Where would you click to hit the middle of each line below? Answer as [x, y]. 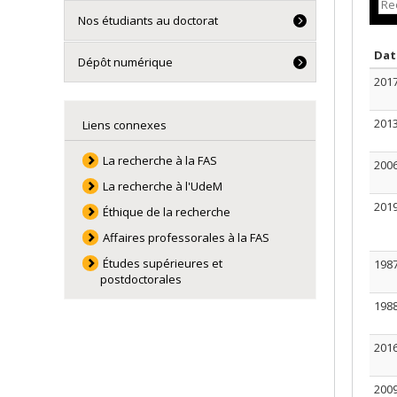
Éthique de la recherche [167, 212]
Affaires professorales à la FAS [187, 237]
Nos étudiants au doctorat [148, 20]
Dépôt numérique [125, 62]
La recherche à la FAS [160, 160]
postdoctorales [140, 279]
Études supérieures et [163, 263]
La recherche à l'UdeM [163, 186]
